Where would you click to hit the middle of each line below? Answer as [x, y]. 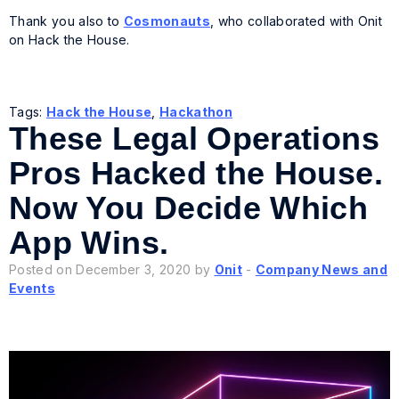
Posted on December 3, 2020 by [112, 270]
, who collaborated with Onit [296, 21]
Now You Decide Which [189, 208]
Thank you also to [66, 21]
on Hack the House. [69, 40]
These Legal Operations [194, 139]
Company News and [321, 270]
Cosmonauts [167, 21]
